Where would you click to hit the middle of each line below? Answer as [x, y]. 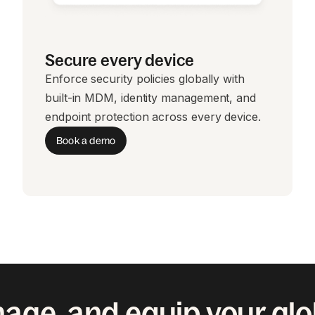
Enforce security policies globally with [145, 79]
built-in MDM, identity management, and [150, 98]
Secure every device [120, 60]
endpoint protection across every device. [153, 117]
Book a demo [86, 140]
